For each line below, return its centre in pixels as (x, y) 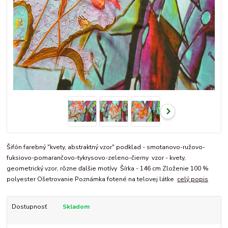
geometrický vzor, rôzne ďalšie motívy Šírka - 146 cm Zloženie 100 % (108, 169)
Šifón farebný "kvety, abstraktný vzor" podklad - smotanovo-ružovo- (106, 147)
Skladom (76, 207)
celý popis (193, 179)
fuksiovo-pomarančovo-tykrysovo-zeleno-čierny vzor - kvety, (96, 158)
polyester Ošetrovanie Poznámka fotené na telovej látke (92, 179)
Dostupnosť (29, 207)
